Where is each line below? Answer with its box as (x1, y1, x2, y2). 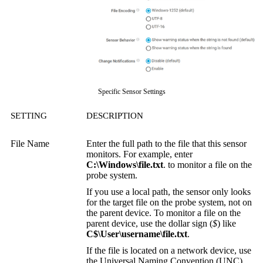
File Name (11, 139, 49, 149)
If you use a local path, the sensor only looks (86, 187, 251, 197)
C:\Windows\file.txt (86, 160, 163, 170)
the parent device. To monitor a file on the (86, 208, 241, 218)
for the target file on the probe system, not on (86, 197, 252, 208)
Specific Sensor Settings (97, 87, 166, 96)
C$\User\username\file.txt (86, 229, 187, 240)
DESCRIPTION (86, 111, 143, 121)
